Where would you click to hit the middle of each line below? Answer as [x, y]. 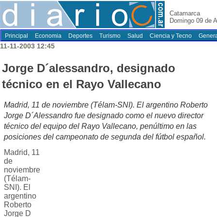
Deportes [80, 36]
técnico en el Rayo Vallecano [82, 84]
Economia [48, 36]
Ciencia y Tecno [171, 36]
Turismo [110, 36]
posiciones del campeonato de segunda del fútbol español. [105, 137]
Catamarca [185, 13]
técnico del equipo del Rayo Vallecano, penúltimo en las [100, 126]
